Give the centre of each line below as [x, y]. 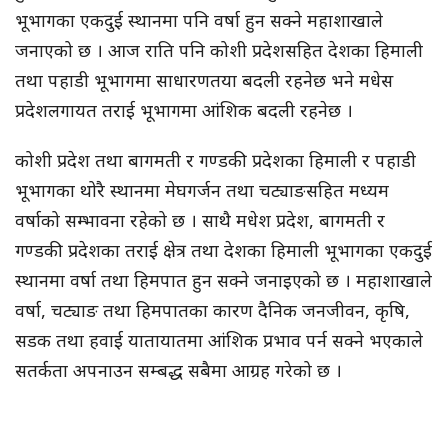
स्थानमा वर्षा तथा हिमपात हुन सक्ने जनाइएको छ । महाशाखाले [223, 279]
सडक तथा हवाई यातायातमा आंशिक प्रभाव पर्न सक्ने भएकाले [219, 339]
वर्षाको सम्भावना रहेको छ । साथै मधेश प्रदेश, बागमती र [200, 219]
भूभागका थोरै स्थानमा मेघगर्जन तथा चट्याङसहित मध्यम [202, 189]
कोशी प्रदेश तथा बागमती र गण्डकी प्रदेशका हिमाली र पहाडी [215, 159]
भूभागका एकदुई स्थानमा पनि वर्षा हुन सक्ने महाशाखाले [199, 19]
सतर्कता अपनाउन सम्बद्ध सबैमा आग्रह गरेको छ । [178, 369]
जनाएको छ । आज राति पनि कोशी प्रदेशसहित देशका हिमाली [219, 49]
